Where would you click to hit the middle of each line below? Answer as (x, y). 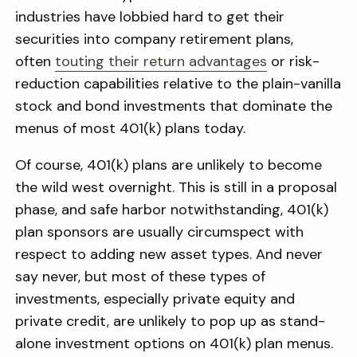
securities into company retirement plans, (155, 39)
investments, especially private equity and (155, 299)
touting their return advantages (161, 61)
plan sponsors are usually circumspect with (160, 232)
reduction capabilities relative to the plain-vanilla (178, 84)
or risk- (296, 61)
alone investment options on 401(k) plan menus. (175, 343)
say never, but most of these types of (141, 277)
